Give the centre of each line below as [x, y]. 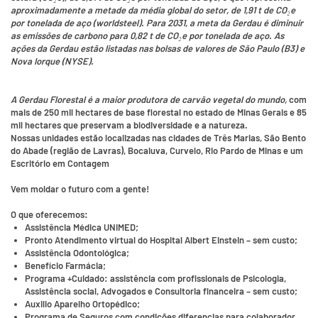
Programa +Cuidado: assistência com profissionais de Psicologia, [155, 278]
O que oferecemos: [49, 214]
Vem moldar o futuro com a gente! [81, 189]
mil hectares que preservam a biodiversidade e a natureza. [129, 125]
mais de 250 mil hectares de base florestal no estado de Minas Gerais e [154, 112]
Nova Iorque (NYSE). [52, 61]
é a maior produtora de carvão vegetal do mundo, [187, 99]
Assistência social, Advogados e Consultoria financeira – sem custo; [161, 291]
